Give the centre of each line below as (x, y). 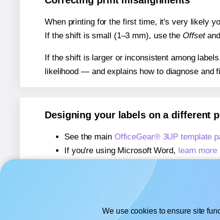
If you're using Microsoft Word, (121, 150)
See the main (89, 137)
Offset (194, 36)
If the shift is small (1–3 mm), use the (114, 36)
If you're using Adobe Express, (121, 164)
